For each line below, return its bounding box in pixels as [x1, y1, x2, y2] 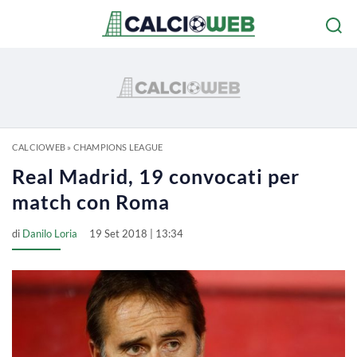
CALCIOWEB [12, 142, 65, 152]
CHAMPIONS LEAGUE [73, 142, 163, 152]
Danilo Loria [22, 227, 77, 240]
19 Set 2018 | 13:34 [89, 227, 183, 240]
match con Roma [12, 190, 170, 214]
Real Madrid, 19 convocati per [12, 164, 300, 188]
